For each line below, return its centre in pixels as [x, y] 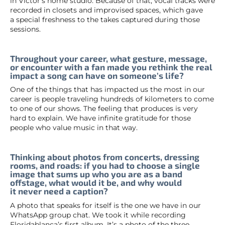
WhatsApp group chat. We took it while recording [98, 215]
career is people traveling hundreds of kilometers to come [112, 99]
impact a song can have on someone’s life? [97, 75]
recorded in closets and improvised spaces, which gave [106, 10]
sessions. [25, 29]
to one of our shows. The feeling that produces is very [104, 109]
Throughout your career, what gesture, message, [108, 58]
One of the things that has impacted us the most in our [107, 90]
